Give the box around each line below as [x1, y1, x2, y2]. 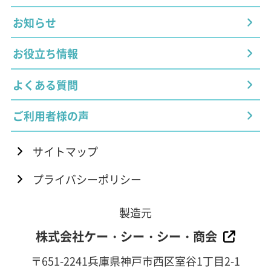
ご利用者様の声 [13, 108, 90, 124]
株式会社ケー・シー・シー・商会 [35, 227, 217, 245]
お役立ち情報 [13, 45, 79, 62]
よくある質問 [13, 76, 79, 93]
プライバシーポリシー [32, 171, 142, 187]
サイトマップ [32, 143, 98, 159]
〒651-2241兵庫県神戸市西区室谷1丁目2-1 [31, 252, 240, 269]
